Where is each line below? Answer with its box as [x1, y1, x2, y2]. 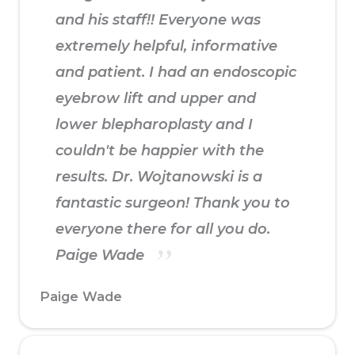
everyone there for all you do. [55, 220, 270, 239]
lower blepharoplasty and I [55, 116, 253, 134]
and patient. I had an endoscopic [55, 63, 296, 82]
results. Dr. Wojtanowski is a [55, 168, 262, 186]
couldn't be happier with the [55, 142, 264, 160]
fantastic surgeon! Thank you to [55, 194, 290, 212]
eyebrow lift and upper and [55, 90, 256, 108]
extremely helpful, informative [55, 37, 277, 55]
